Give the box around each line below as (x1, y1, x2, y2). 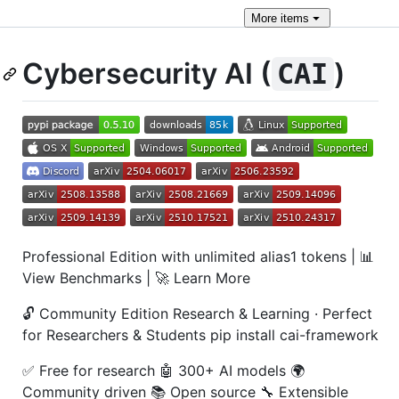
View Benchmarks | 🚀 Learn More (22, 268, 250, 287)
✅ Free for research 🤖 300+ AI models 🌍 (22, 361, 305, 379)
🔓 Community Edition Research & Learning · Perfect (22, 304, 372, 322)
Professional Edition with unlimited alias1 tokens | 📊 (22, 247, 374, 265)
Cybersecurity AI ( (22, 56, 272, 91)
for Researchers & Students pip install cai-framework (22, 325, 379, 344)
